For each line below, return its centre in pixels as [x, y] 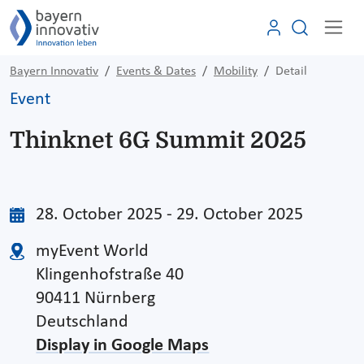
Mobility [236, 71]
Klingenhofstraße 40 [110, 275]
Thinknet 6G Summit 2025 [158, 140]
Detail [291, 71]
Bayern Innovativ [54, 71]
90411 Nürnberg [96, 298]
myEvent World [93, 251]
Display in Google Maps [123, 345]
